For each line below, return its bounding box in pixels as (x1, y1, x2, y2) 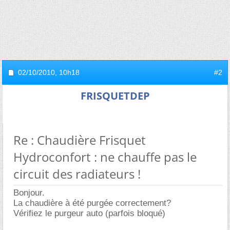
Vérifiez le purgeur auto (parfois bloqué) (13, 208, 165, 218)
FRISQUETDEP (80, 89, 150, 103)
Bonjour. (13, 188, 45, 198)
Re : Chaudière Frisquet (13, 131, 146, 148)
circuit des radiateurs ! (13, 165, 141, 182)
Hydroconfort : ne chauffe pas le (13, 148, 197, 165)
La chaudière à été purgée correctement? (13, 198, 171, 208)
